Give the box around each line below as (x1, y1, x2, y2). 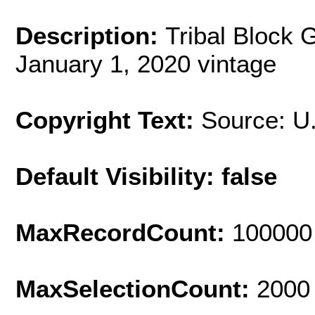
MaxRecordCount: (15, 218, 232, 246)
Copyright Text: (15, 105, 201, 134)
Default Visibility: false (15, 162, 277, 190)
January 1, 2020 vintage (15, 49, 276, 77)
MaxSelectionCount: (15, 274, 257, 302)
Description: (15, 21, 165, 49)
